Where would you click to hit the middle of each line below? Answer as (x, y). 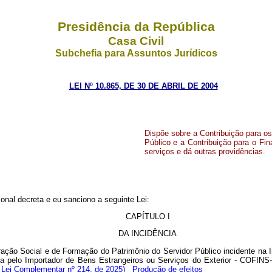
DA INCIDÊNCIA (148, 234)
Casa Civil (136, 41)
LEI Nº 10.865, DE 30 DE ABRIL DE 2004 (143, 86)
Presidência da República (136, 26)
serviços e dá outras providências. (205, 152)
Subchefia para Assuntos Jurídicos (136, 53)
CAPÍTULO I (148, 216)
